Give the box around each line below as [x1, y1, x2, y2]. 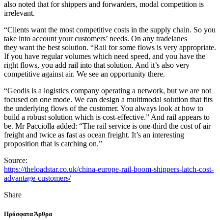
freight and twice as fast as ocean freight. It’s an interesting [4, 130, 184, 139]
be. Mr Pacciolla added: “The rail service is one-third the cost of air [4, 121, 211, 130]
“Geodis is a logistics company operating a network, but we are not [4, 86, 211, 95]
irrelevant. [4, 8, 35, 17]
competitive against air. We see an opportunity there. [4, 69, 165, 78]
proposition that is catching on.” [4, 139, 102, 148]
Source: [4, 156, 27, 165]
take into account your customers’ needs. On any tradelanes [4, 34, 187, 43]
